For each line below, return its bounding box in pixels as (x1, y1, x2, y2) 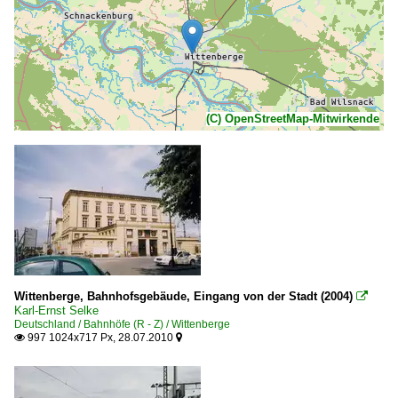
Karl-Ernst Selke (14, 304, 99, 318)
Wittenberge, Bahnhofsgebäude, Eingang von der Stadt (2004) (14, 290, 356, 304)
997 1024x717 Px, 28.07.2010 (25, 331, 176, 345)
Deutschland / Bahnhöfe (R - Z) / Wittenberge (14, 318, 230, 331)
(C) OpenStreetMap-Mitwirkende (206, 112, 379, 126)
